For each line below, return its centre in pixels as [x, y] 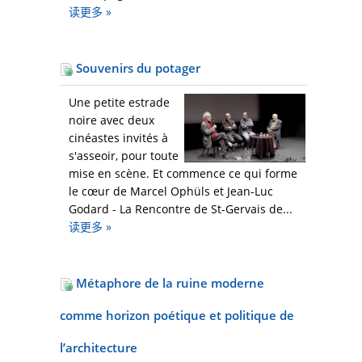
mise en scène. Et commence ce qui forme [183, 174]
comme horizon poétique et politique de [177, 316]
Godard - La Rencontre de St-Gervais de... [181, 209]
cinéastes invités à [118, 138]
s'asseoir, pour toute [124, 156]
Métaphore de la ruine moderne [168, 283]
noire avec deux [112, 120]
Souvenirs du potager [137, 68]
